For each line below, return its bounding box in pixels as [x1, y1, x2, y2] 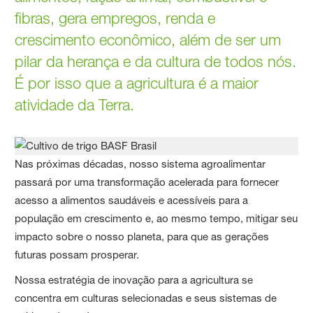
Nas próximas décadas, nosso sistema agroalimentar [15, 157, 266, 171]
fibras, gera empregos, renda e [15, 9, 216, 28]
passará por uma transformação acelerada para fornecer [15, 175, 279, 189]
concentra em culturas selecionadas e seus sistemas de [15, 291, 277, 305]
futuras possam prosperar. [15, 248, 140, 262]
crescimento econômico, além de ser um [15, 31, 282, 50]
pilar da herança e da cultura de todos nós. [15, 52, 297, 71]
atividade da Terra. [15, 96, 135, 115]
